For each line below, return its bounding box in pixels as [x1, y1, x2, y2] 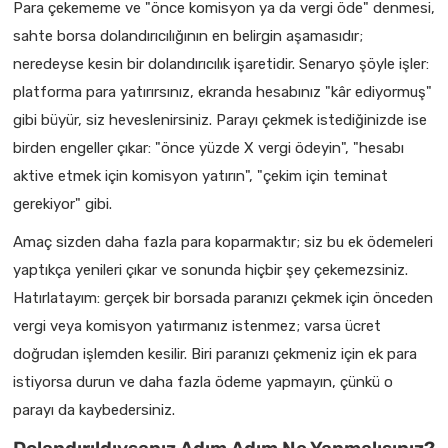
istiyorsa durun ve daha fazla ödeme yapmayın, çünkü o [13, 372, 393, 391]
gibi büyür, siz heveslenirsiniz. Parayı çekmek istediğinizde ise [13, 110, 427, 129]
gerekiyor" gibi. [13, 194, 112, 213]
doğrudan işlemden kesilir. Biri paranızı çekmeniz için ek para [13, 344, 417, 363]
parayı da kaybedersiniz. [13, 400, 175, 419]
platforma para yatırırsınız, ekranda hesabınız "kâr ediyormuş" [13, 82, 432, 101]
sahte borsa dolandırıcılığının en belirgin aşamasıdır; [13, 26, 363, 45]
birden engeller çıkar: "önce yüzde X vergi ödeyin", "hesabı [13, 138, 404, 157]
